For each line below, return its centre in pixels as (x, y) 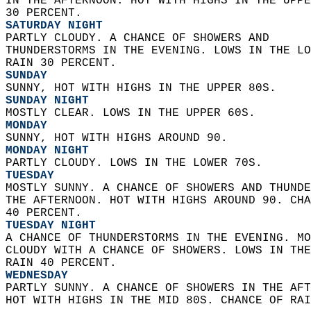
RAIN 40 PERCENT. (65, 263)
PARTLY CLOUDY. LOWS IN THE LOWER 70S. (137, 163)
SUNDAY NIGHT (47, 101)
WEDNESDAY (37, 276)
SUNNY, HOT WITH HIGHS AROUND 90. (120, 138)
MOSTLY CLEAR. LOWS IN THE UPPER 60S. (134, 113)
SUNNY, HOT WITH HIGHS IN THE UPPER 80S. (144, 88)
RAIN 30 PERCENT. (65, 63)
